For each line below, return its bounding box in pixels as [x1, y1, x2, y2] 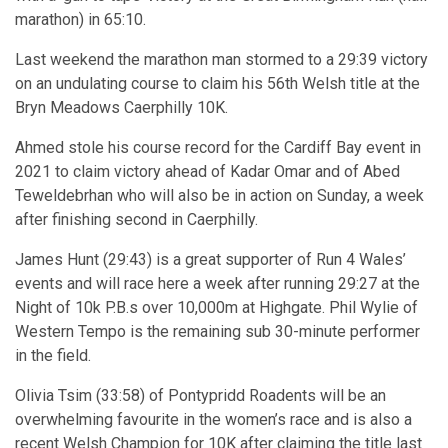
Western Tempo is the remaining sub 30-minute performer [15, 322, 420, 342]
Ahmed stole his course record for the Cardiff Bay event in [15, 138, 421, 158]
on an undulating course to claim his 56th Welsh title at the [15, 74, 420, 94]
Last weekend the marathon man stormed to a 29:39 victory [15, 50, 428, 70]
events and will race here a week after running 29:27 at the [15, 274, 420, 294]
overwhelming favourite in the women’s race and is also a [15, 410, 412, 430]
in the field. [15, 346, 91, 366]
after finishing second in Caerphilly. [15, 210, 258, 230]
